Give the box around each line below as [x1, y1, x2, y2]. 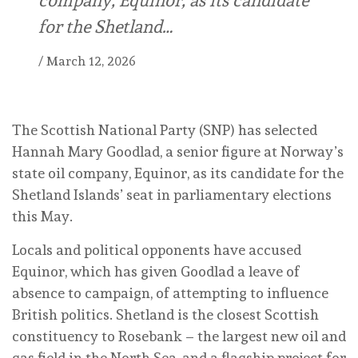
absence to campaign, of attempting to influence [12, 284, 328, 301]
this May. [12, 207, 73, 225]
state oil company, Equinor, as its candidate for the [12, 164, 344, 181]
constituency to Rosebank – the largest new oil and [12, 327, 346, 344]
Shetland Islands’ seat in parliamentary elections [12, 185, 332, 203]
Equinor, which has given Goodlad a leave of [12, 262, 300, 280]
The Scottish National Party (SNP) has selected [12, 121, 317, 138]
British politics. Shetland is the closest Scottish [12, 305, 319, 323]
